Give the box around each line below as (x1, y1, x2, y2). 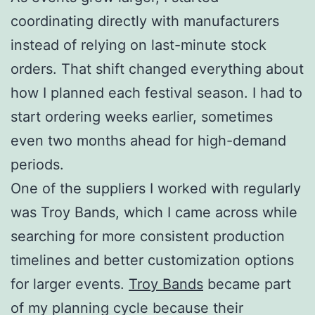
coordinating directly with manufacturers (11, 12, 279, 30)
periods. (11, 155, 64, 173)
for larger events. (11, 275, 129, 292)
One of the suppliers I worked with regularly (11, 179, 301, 197)
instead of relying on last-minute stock (11, 36, 266, 53)
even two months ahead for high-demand (11, 131, 286, 149)
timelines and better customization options (11, 251, 294, 269)
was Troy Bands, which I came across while (11, 203, 297, 221)
